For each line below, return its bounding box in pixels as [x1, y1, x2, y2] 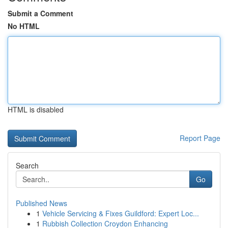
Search [16, 160, 39, 170]
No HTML [8, 21, 40, 31]
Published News [16, 198, 67, 208]
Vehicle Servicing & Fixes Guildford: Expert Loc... [42, 208, 199, 218]
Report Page [180, 133, 220, 143]
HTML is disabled [8, 104, 64, 115]
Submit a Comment [8, 8, 73, 18]
